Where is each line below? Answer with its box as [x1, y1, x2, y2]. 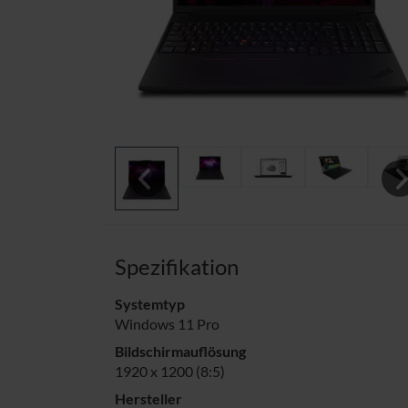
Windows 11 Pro [115, 314, 219, 332]
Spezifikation [115, 252, 239, 280]
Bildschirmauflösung [115, 342, 246, 360]
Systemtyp [115, 294, 185, 312]
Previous [128, 199, 184, 217]
